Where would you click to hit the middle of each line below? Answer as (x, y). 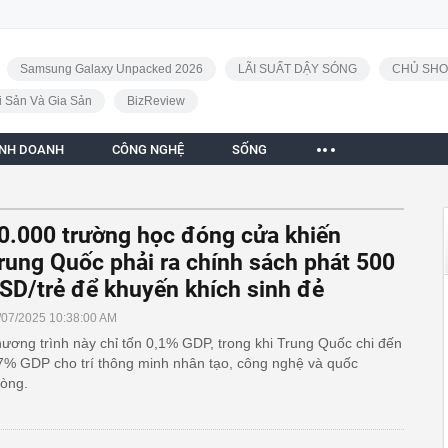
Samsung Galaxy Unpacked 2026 (111, 69)
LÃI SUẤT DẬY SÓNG (297, 69)
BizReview (155, 101)
